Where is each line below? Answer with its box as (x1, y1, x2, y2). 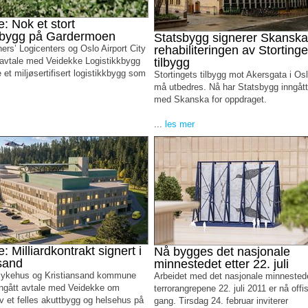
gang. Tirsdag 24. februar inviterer (153, 296, 288, 306)
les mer (164, 119, 195, 129)
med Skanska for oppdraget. (153, 94, 267, 104)
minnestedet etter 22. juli (153, 257, 289, 271)
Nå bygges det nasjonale (153, 245, 290, 258)
